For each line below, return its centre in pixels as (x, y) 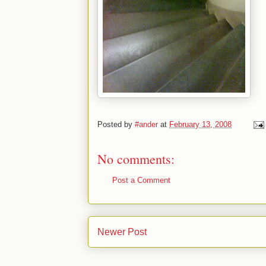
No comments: (136, 159)
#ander (146, 125)
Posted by (116, 125)
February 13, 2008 (200, 125)
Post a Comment (141, 180)
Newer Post (122, 232)
